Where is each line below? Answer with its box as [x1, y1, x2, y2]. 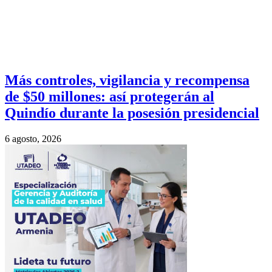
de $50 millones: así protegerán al [5, 88, 214, 104]
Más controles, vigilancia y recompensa [5, 72, 250, 88]
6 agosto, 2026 [5, 133, 61, 144]
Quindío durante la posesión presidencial [5, 104, 259, 121]
